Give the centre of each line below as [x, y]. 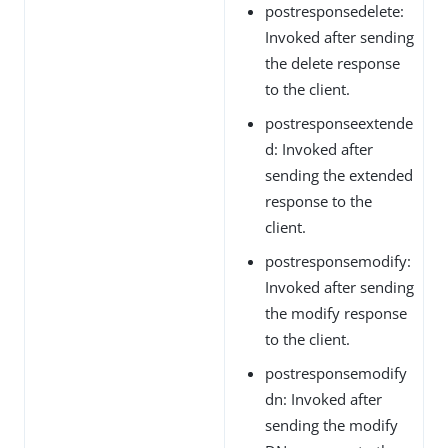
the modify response [336, 312]
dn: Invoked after [323, 398]
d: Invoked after [319, 148]
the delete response [332, 62]
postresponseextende [339, 122]
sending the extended [339, 174]
